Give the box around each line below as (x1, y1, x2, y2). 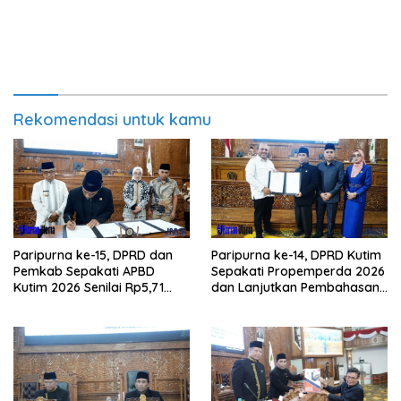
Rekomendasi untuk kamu (13, 109, 211, 131)
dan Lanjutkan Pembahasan (211, 278, 380, 295)
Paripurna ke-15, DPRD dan (13, 246, 174, 263)
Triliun (13, 294, 48, 311)
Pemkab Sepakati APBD (13, 262, 155, 279)
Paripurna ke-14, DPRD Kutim (211, 246, 382, 263)
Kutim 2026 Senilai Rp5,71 (13, 278, 164, 295)
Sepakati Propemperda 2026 (211, 262, 385, 279)
